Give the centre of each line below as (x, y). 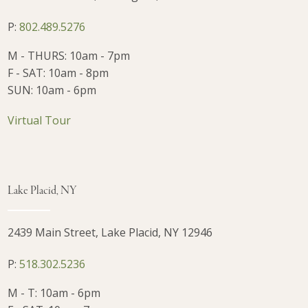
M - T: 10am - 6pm (54, 293)
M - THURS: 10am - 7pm (69, 56)
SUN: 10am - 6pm (52, 90)
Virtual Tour (40, 120)
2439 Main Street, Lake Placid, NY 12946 (110, 233)
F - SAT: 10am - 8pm (58, 73)
